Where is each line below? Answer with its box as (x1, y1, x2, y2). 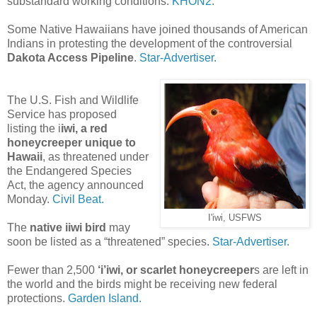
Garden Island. (65, 292, 142, 304)
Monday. (7, 192, 52, 205)
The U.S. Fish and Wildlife (7, 93, 139, 106)
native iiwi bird (30, 221, 109, 234)
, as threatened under (42, 150, 149, 163)
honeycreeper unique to (7, 136, 136, 149)
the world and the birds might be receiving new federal (7, 277, 277, 290)
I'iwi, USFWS (208, 212, 262, 223)
